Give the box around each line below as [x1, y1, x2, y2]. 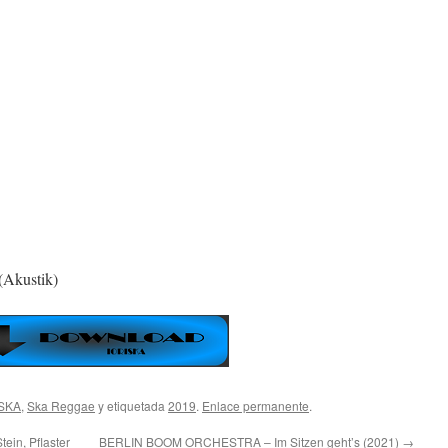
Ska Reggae [27, 397, 95, 414]
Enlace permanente [202, 397, 309, 414]
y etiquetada [95, 397, 168, 414]
